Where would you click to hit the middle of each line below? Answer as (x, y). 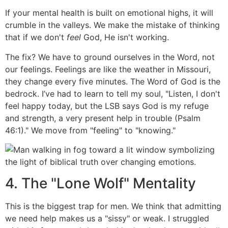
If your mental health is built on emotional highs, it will (109, 13)
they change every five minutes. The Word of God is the (113, 81)
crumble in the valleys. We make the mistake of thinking (112, 25)
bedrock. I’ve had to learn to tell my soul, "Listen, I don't (113, 93)
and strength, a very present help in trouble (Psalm (103, 118)
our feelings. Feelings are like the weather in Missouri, (108, 69)
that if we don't (36, 37)
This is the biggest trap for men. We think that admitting (113, 206)
